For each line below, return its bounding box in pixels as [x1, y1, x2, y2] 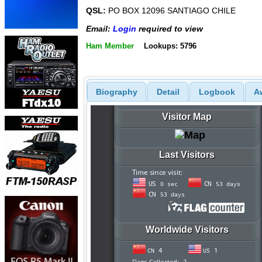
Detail [156, 87, 180, 96]
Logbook [198, 87, 235, 96]
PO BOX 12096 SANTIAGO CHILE [106, 6, 236, 16]
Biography [95, 87, 137, 96]
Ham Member [86, 42, 134, 50]
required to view [136, 23, 203, 33]
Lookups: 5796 [143, 42, 196, 50]
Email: [86, 23, 113, 33]
